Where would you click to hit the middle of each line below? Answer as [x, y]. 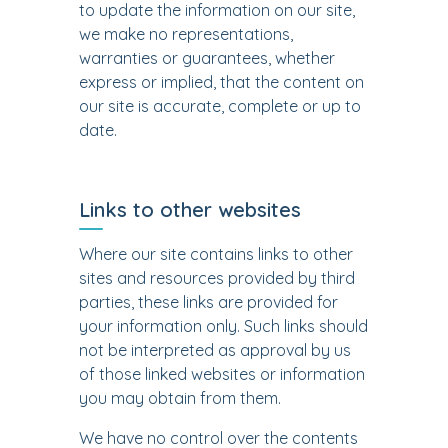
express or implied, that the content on [221, 82]
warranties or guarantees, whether [207, 58]
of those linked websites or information [222, 374]
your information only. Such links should [223, 326]
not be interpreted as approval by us [215, 350]
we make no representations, [186, 34]
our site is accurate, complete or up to [220, 106]
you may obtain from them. [180, 398]
